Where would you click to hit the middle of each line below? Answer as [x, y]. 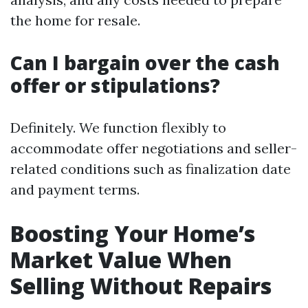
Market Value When [121, 260]
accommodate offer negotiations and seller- [154, 148]
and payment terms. [75, 189]
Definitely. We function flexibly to [118, 128]
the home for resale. [75, 20]
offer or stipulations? [115, 85]
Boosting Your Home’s [133, 233]
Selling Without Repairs [141, 286]
